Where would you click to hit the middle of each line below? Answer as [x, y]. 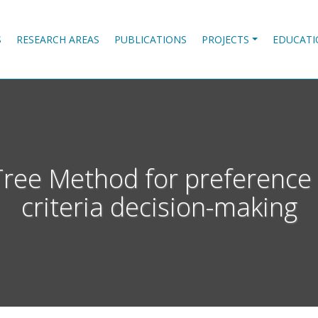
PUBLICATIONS [151, 39]
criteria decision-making [159, 207]
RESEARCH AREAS [57, 39]
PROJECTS [226, 39]
